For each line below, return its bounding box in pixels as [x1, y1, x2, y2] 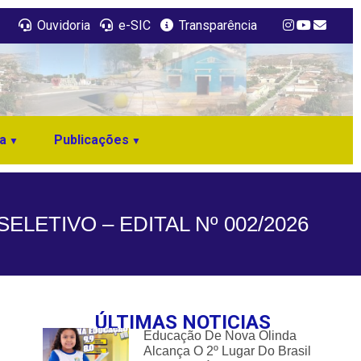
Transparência [176, 18, 257, 33]
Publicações [54, 132, 129, 148]
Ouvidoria [34, 18, 90, 33]
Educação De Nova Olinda [143, 328, 297, 342]
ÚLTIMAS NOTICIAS [94, 311, 271, 334]
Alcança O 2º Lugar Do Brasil [143, 343, 311, 358]
